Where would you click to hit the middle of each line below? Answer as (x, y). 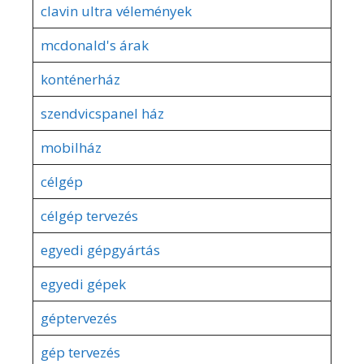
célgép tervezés (89, 215)
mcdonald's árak (94, 45)
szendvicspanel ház (102, 113)
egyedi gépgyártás (100, 249)
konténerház (80, 79)
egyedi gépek (83, 284)
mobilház (71, 147)
